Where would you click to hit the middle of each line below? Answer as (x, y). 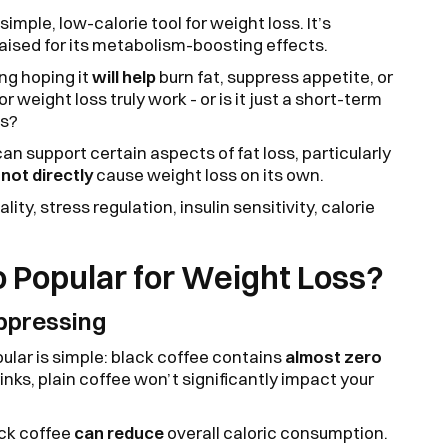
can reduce (120, 432)
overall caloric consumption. (277, 432)
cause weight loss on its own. (210, 174)
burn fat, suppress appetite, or (274, 76)
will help (124, 76)
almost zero (333, 356)
